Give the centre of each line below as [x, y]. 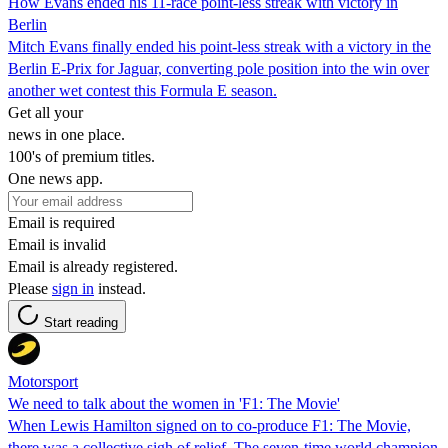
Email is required [61, 222]
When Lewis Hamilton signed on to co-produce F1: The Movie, [209, 425]
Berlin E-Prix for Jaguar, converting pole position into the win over [218, 68]
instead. [120, 288]
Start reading [81, 322]
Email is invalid [57, 244]
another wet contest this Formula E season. [142, 90]
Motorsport [43, 381]
